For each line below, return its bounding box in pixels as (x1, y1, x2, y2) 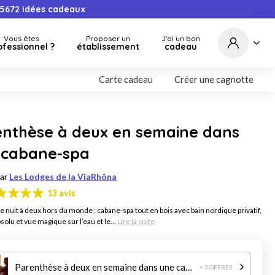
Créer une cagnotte (174, 74, 254, 85)
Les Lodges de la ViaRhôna (9, 171, 117, 182)
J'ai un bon (161, 34, 200, 43)
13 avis (47, 187, 76, 198)
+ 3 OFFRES (199, 263, 232, 271)
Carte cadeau (99, 74, 153, 85)
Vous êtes (3, 34, 39, 43)
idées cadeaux (20, 4, 86, 15)
